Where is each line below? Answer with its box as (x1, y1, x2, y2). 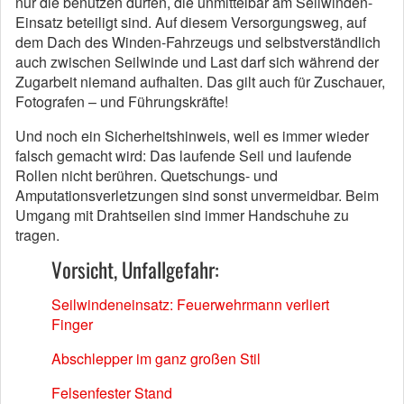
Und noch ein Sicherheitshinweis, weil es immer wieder (15, 125, 369, 146)
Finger (51, 314, 93, 335)
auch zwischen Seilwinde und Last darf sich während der (15, 51, 379, 72)
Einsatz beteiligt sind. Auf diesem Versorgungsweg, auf (15, 12, 366, 32)
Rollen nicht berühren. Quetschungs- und (15, 165, 278, 186)
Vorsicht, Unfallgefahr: (51, 254, 219, 285)
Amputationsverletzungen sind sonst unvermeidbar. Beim (15, 185, 379, 206)
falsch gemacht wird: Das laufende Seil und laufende (15, 145, 352, 166)
